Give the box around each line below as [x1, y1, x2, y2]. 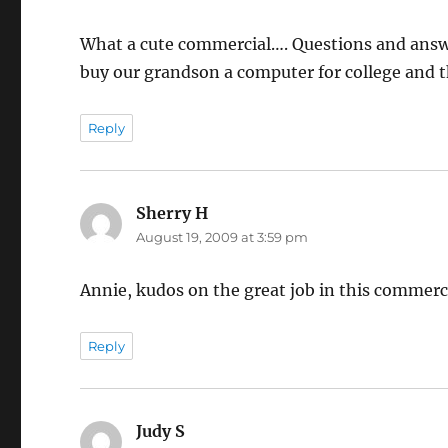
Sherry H [136, 203, 209, 224]
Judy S [136, 421, 186, 442]
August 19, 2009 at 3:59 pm [136, 229, 309, 246]
